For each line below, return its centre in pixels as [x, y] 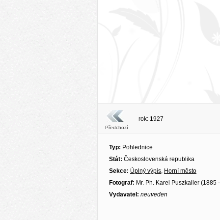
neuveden [154, 194]
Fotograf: [122, 183]
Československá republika [159, 159]
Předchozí [116, 127]
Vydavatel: [124, 194]
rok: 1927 [151, 119]
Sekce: [120, 171]
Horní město [180, 171]
